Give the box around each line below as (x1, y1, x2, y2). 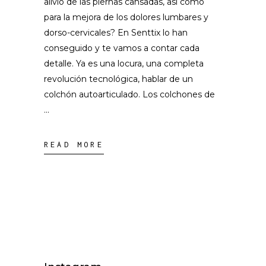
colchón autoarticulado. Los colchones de (44, 89, 215, 100)
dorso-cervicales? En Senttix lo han (44, 27, 188, 38)
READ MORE (44, 140, 104, 149)
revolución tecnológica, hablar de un (44, 74, 193, 84)
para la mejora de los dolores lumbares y (44, 12, 208, 23)
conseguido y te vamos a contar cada (44, 43, 199, 53)
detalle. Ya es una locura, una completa (44, 58, 204, 69)
